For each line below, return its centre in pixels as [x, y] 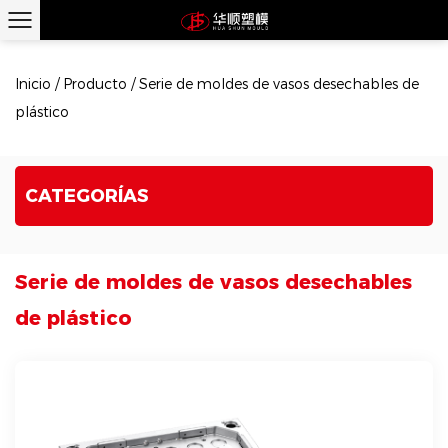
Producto [95, 84]
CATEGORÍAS [87, 196]
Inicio [33, 84]
